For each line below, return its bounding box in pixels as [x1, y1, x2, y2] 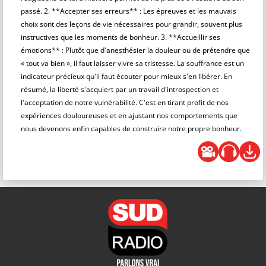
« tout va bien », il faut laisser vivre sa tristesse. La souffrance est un [21, 58, 244, 68]
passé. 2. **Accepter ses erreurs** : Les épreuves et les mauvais [21, 6, 236, 16]
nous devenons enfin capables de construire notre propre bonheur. [21, 123, 242, 134]
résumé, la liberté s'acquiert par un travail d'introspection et [21, 84, 218, 94]
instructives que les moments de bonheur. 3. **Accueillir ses [21, 32, 220, 42]
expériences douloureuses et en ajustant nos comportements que [21, 110, 237, 121]
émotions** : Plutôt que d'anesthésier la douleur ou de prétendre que [21, 45, 250, 55]
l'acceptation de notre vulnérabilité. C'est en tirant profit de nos [21, 97, 229, 107]
